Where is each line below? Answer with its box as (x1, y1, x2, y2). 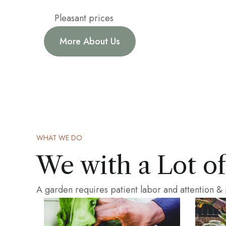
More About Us (60, 35, 120, 48)
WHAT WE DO (36, 133, 82, 143)
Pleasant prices (54, 12, 114, 25)
